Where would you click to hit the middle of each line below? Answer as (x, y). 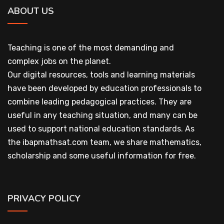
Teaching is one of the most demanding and (91, 48)
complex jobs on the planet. (59, 61)
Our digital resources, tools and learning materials (101, 75)
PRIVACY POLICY (44, 198)
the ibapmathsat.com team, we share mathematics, (104, 142)
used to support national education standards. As (101, 129)
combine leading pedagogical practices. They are (99, 102)
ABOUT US (31, 11)
